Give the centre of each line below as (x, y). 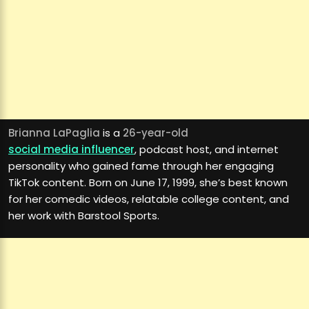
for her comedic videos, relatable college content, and (149, 199)
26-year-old (156, 133)
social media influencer (71, 150)
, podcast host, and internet (207, 150)
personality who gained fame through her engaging (141, 166)
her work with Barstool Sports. (84, 216)
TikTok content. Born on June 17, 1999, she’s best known (148, 183)
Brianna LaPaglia (54, 133)
